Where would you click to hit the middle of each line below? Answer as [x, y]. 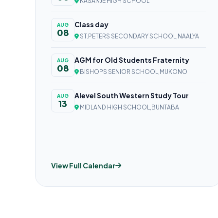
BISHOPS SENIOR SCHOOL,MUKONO [133, 72]
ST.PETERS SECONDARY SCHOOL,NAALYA [139, 36]
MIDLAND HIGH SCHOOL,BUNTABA [129, 107]
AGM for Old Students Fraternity [132, 60]
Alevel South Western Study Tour [132, 95]
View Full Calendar [83, 165]
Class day [91, 24]
